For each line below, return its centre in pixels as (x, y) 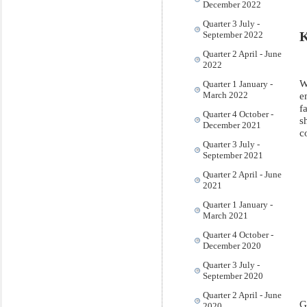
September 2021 (233, 155)
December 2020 (232, 246)
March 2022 (225, 95)
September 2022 (233, 35)
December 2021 (232, 125)
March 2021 (225, 216)
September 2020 (233, 276)
